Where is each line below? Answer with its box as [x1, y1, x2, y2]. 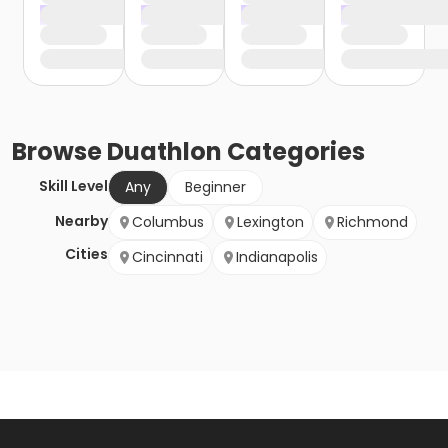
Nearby [55, 211, 108, 232]
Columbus [132, 212, 204, 233]
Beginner [185, 177, 246, 198]
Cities [65, 244, 108, 265]
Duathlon [107, 135, 222, 169]
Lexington [237, 212, 304, 233]
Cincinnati [132, 247, 203, 268]
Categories [222, 135, 365, 169]
